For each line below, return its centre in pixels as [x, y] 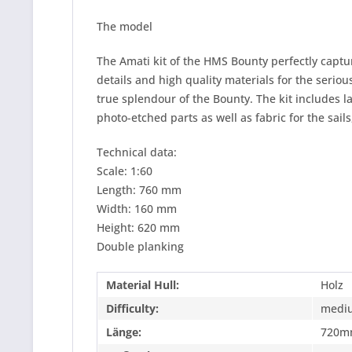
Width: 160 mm [137, 209]
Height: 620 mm [138, 227]
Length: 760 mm [139, 190]
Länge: [124, 332]
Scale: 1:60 [125, 171]
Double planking [140, 246]
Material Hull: [143, 285]
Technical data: [137, 152]
